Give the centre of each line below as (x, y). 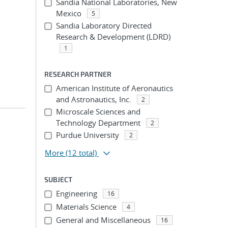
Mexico (68, 13)
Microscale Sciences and (98, 111)
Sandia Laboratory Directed (104, 25)
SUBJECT (58, 179)
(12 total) (81, 153)
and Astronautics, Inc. (93, 99)
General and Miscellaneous (103, 220)
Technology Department (98, 123)
